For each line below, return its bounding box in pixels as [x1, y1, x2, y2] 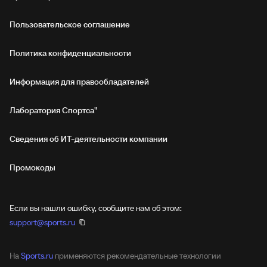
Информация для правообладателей [10, 76, 149, 87]
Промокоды [10, 162, 55, 173]
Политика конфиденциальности [10, 48, 131, 58]
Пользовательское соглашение [10, 19, 130, 30]
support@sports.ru [10, 217, 75, 228]
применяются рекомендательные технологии [53, 250, 221, 261]
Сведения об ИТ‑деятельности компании [10, 133, 167, 144]
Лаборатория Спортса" [10, 105, 97, 116]
